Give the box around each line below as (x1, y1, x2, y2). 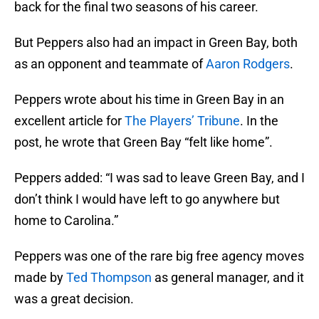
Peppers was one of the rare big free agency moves (14, 249, 304, 264)
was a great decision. (14, 291, 134, 307)
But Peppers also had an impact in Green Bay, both (14, 35, 298, 51)
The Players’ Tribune (125, 113, 240, 129)
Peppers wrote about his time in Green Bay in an (14, 92, 284, 108)
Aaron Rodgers (206, 56, 290, 72)
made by (14, 270, 66, 286)
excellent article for (14, 113, 125, 129)
